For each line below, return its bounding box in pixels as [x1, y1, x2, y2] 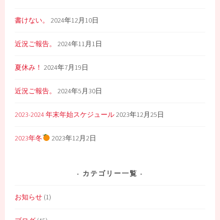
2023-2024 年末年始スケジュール [15, 110, 115, 119]
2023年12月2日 [52, 134, 97, 143]
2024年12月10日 [51, 16, 99, 25]
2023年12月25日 [116, 110, 165, 119]
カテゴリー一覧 [82, 168, 137, 178]
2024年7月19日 [44, 63, 89, 72]
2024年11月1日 [57, 39, 103, 49]
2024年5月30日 [57, 86, 103, 96]
